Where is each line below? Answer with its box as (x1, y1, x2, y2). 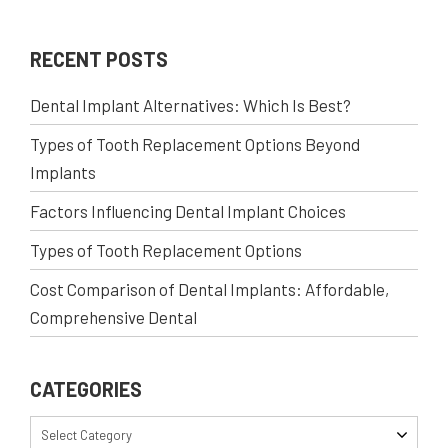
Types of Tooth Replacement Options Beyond (30, 134, 360, 155)
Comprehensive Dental (30, 307, 197, 328)
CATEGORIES (30, 377, 142, 402)
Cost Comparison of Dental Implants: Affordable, (30, 279, 389, 300)
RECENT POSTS (30, 47, 168, 72)
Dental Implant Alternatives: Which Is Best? (30, 95, 351, 116)
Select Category (41, 427, 132, 444)
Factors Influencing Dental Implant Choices (30, 201, 346, 222)
